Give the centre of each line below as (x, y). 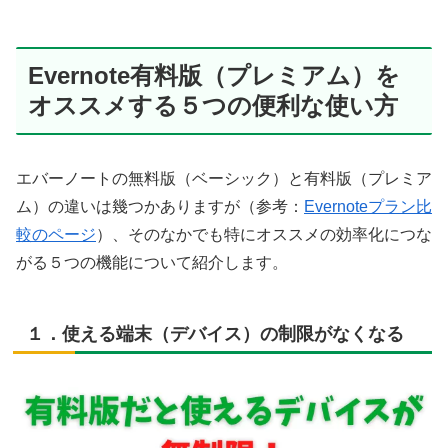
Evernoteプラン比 (368, 206)
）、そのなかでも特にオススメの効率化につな (264, 234)
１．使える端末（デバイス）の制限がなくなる (215, 333)
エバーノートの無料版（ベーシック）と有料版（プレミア (224, 178)
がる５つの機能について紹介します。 (152, 262)
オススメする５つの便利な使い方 (213, 105)
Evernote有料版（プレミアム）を (214, 75)
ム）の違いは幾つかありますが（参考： (160, 206)
